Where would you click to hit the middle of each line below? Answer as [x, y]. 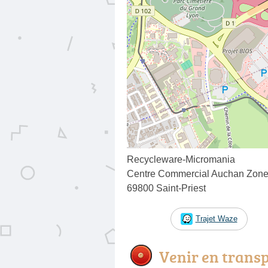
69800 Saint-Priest [166, 188]
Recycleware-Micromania [181, 159]
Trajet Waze [216, 218]
